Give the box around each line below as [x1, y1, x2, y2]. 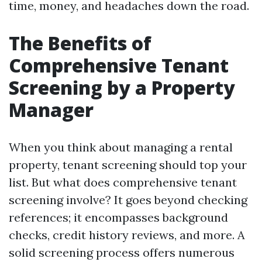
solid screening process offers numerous [9, 245, 235, 260]
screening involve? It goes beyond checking [9, 192, 247, 207]
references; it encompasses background [9, 210, 228, 225]
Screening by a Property [9, 75, 235, 100]
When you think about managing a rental [9, 140, 233, 154]
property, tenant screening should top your [9, 157, 247, 172]
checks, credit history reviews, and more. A [9, 227, 245, 242]
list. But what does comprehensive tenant [9, 175, 237, 189]
